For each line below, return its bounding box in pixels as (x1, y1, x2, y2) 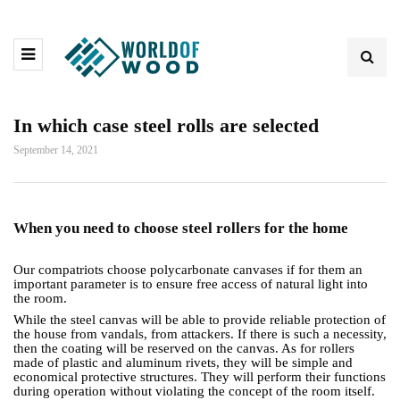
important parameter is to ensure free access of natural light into (13, 277, 368, 291)
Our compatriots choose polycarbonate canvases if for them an (13, 262, 362, 277)
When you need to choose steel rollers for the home (13, 220, 348, 237)
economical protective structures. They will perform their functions (13, 370, 386, 384)
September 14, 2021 (13, 144, 98, 156)
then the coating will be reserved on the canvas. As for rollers (13, 341, 354, 355)
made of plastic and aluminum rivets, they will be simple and (13, 355, 353, 370)
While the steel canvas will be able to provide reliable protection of (13, 312, 386, 327)
